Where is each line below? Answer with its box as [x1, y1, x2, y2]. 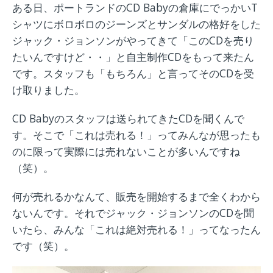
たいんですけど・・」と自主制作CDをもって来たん [12, 49, 254, 65]
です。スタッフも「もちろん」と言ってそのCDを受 [12, 66, 254, 81]
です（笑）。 [12, 238, 74, 253]
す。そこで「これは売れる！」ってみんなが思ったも [12, 127, 261, 143]
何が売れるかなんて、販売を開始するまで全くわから [12, 189, 261, 204]
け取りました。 [12, 82, 85, 97]
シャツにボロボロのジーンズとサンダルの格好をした [12, 16, 261, 32]
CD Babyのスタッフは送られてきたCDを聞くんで [12, 111, 244, 126]
